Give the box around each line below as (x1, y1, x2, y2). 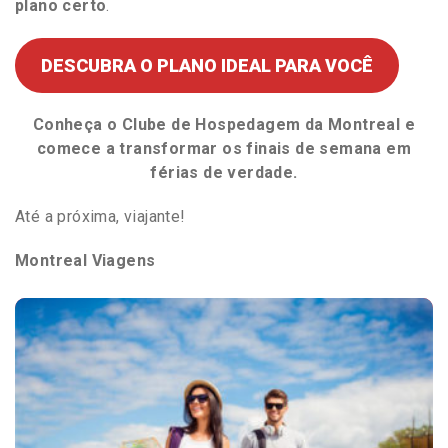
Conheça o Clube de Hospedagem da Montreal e (32, 114, 416, 134)
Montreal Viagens (15, 250, 156, 270)
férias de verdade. (150, 162, 298, 182)
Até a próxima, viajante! (15, 206, 186, 226)
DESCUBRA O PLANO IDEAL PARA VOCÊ (40, 54, 373, 76)
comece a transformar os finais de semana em (36, 138, 412, 158)
